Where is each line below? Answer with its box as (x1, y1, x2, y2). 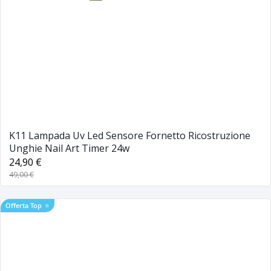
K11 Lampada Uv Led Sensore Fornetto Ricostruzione (9, 128, 250, 142)
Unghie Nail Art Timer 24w (9, 141, 129, 155)
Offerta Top (5, 200, 42, 210)
